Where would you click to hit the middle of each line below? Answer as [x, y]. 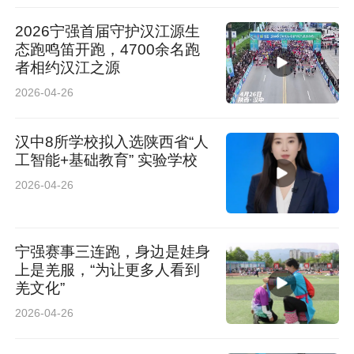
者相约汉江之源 [68, 68]
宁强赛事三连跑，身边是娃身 [113, 252]
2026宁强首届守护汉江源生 [108, 32]
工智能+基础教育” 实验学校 [107, 160]
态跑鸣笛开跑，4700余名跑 [108, 50]
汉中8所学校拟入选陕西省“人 [112, 141]
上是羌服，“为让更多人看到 [108, 270]
